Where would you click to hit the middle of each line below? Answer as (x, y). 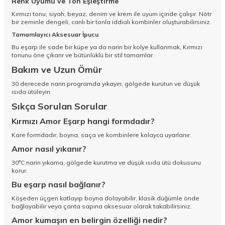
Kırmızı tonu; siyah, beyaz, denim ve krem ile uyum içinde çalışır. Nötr (111, 14)
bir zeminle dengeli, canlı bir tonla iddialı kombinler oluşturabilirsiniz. (111, 22)
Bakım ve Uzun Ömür (57, 70)
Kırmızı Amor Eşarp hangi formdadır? (83, 121)
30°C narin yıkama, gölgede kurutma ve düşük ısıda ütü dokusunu (106, 163)
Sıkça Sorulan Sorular (60, 106)
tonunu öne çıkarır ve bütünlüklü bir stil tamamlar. (83, 55)
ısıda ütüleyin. (32, 92)
